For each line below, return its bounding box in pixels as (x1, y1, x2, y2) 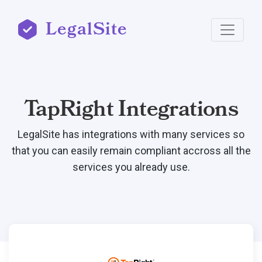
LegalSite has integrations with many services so (18, 128, 244, 140)
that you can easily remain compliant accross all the (11, 144, 251, 157)
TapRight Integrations (23, 94, 239, 125)
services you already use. (72, 161, 190, 173)
